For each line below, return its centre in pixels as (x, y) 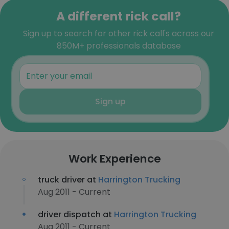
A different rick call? (119, 16)
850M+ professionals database (119, 46)
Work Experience (114, 159)
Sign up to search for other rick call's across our (119, 33)
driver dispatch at (76, 214)
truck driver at (68, 180)
